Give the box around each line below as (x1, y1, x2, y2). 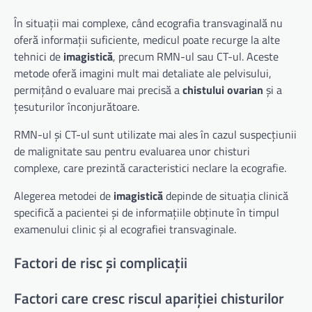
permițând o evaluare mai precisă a (14, 81, 182, 98)
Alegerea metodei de (14, 187, 114, 204)
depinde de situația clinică (163, 187, 288, 204)
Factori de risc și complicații (14, 251, 187, 274)
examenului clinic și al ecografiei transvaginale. (14, 220, 236, 237)
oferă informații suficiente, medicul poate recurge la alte (14, 31, 280, 48)
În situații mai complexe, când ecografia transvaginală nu (14, 14, 283, 31)
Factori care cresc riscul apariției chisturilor (14, 287, 284, 310)
